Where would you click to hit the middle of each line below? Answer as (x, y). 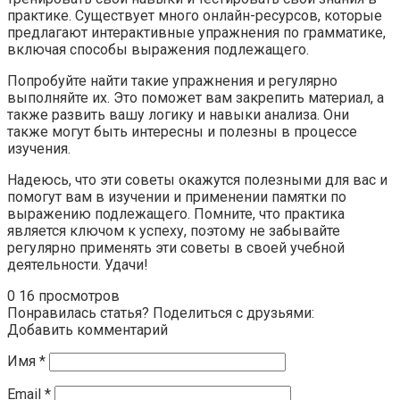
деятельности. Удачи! (78, 264)
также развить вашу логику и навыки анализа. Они (178, 114)
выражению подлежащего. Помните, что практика (176, 213)
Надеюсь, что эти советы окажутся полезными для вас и (197, 179)
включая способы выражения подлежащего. (158, 49)
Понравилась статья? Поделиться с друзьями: (161, 312)
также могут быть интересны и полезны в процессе (182, 131)
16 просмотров (69, 296)
